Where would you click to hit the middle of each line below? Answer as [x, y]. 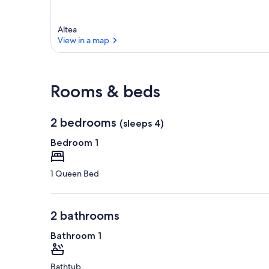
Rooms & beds [105, 92]
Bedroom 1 [74, 143]
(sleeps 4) [142, 124]
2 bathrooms [85, 216]
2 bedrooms [83, 123]
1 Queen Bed [75, 174]
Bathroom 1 [76, 236]
